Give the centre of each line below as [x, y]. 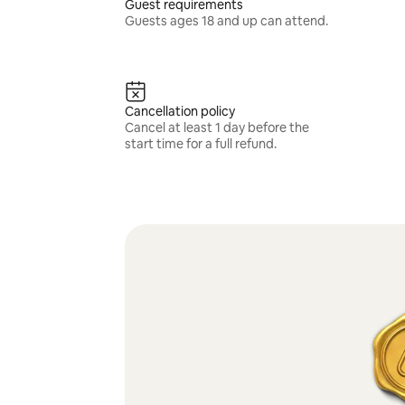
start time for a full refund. [200, 144]
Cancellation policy [179, 111]
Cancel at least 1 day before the [217, 127]
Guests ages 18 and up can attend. [226, 21]
